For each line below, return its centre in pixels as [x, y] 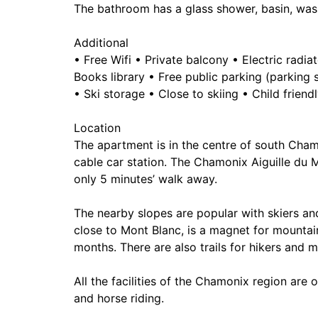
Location [97, 128]
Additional [101, 43]
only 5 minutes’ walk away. [146, 179]
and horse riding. [119, 298]
